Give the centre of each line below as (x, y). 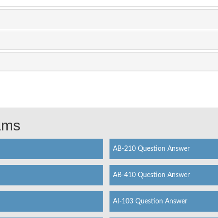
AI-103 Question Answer (150, 201)
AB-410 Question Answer (151, 175)
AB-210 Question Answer (151, 149)
